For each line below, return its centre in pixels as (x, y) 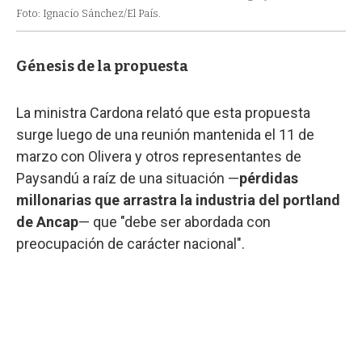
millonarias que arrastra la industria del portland (178, 200)
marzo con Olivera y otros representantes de (159, 156)
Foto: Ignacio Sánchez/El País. (88, 13)
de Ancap (47, 221)
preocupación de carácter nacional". (130, 243)
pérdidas (269, 178)
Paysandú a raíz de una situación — (128, 178)
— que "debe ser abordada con (175, 221)
